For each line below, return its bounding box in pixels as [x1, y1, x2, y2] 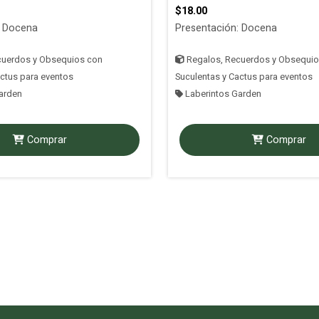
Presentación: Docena [175, 21, 277, 36]
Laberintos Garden [183, 88, 261, 100]
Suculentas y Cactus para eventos [175, 70, 313, 83]
